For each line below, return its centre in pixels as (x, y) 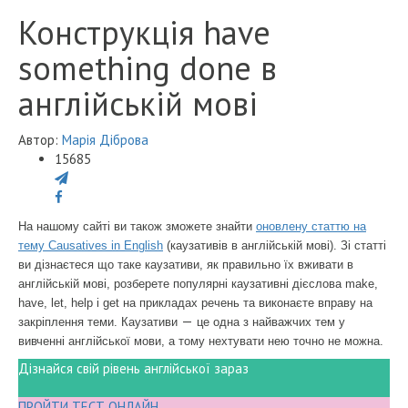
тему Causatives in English (91, 246)
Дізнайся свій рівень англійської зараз (133, 369)
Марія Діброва (105, 140)
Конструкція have (144, 33)
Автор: (40, 140)
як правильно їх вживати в (280, 265)
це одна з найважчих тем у (269, 322)
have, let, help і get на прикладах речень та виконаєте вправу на (195, 303)
